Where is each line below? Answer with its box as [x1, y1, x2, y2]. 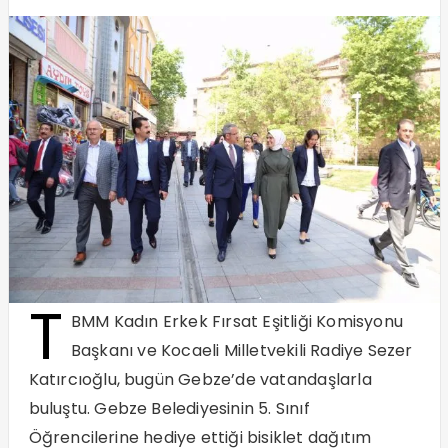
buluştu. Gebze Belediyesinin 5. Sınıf [28, 397, 310, 421]
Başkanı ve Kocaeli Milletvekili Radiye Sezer [70, 339, 413, 363]
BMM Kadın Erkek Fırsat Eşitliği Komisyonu [70, 310, 403, 334]
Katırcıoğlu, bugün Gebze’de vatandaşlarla [28, 368, 372, 392]
